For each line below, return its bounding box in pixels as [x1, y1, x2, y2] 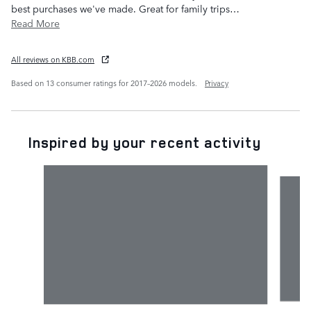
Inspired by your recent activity [28, 133, 261, 153]
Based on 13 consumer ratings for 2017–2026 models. [11, 77, 199, 90]
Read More [17, 16, 60, 31]
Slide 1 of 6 [10, 165, 62, 179]
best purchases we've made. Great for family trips [11, 1, 230, 16]
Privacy [205, 77, 228, 90]
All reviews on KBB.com [11, 53, 94, 66]
